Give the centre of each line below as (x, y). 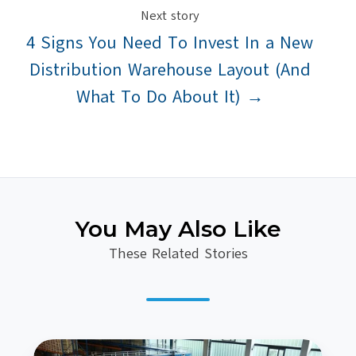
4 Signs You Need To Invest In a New (170, 43)
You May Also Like (178, 229)
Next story (170, 16)
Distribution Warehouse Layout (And (170, 70)
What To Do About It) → (170, 97)
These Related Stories (178, 254)
